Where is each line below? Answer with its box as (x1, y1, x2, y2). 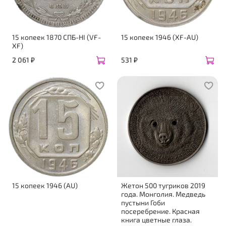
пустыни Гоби (121, 198, 165, 207)
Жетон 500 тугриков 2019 (121, 181, 205, 190)
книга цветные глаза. (121, 215, 192, 224)
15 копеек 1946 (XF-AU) (121, 32, 198, 41)
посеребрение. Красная (121, 207, 200, 216)
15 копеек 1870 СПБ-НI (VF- (12, 32, 101, 41)
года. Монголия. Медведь (121, 190, 205, 199)
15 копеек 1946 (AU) (12, 181, 78, 190)
